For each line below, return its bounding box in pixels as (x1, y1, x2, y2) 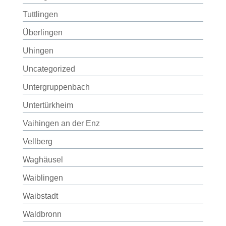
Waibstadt (22, 192, 58, 200)
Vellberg (22, 137, 52, 146)
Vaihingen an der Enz (22, 119, 100, 128)
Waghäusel (22, 155, 63, 164)
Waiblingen (22, 174, 63, 182)
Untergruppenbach (22, 83, 90, 91)
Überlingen (22, 28, 63, 37)
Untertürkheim (22, 101, 73, 109)
